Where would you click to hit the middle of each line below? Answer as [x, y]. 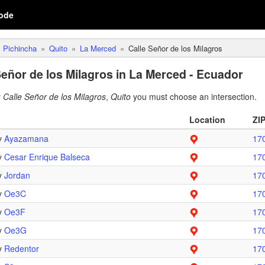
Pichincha [20, 48]
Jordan [17, 175]
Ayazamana [26, 138]
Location [207, 119]
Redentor [22, 248]
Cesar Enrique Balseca [47, 157]
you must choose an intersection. [194, 96]
